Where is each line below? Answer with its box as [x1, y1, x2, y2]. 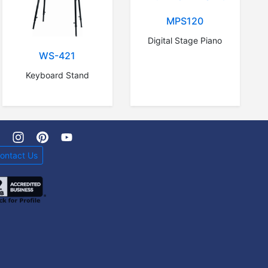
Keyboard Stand [25, 70, 89, 81]
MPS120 [166, 15, 204, 28]
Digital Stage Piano [148, 35, 223, 46]
